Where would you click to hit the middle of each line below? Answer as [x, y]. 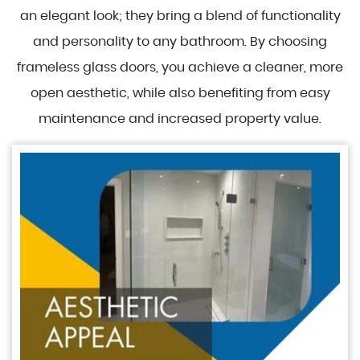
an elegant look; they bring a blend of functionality [180, 16]
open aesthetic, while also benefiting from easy [180, 93]
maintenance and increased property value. [180, 119]
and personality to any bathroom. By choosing [180, 42]
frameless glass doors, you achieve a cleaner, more [180, 67]
